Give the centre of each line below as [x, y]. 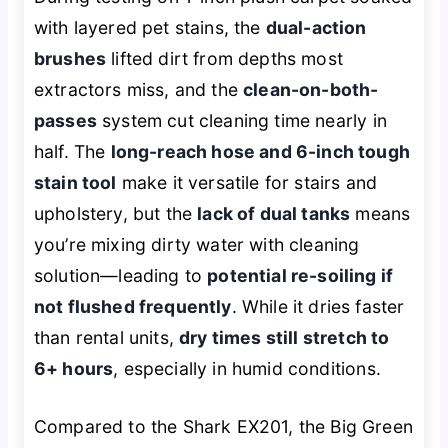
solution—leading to [120, 276]
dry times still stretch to [284, 338]
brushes [70, 59]
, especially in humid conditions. [247, 369]
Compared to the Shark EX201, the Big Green [223, 426]
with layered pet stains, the [149, 28]
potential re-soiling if [300, 276]
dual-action [316, 28]
